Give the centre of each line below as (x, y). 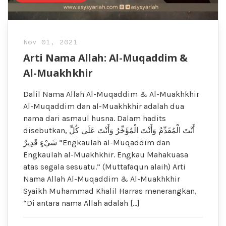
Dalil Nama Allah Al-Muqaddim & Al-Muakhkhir (111, 94)
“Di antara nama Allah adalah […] (81, 203)
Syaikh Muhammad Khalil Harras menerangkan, (110, 191)
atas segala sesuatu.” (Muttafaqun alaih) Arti (104, 167)
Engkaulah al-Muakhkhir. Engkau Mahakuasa (106, 155)
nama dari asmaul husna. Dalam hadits (95, 119)
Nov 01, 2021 (50, 43)
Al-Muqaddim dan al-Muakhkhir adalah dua (104, 106)
